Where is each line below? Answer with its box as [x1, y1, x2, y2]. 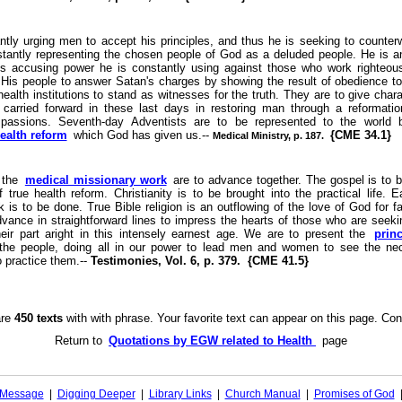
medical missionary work [24, 173, 167, 187]
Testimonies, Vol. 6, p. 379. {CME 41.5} [90, 254, 309, 267]
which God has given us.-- [73, 128, 213, 142]
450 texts [13, 311, 63, 325]
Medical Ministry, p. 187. [212, 130, 327, 141]
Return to [55, 334, 102, 347]
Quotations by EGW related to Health [109, 334, 316, 347]
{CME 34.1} [326, 128, 391, 142]
